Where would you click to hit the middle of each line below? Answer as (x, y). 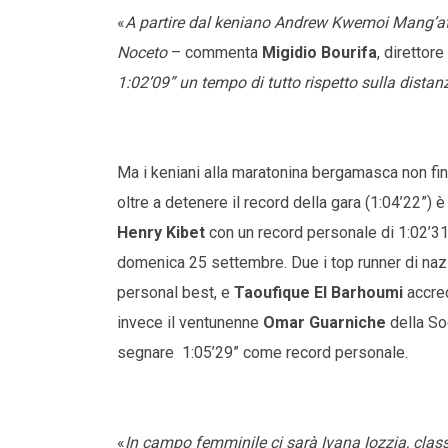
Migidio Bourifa (319, 53)
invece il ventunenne (190, 323)
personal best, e (175, 293)
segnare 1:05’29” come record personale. (262, 353)
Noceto (142, 53)
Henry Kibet (161, 233)
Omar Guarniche (324, 323)
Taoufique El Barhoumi (318, 293)
